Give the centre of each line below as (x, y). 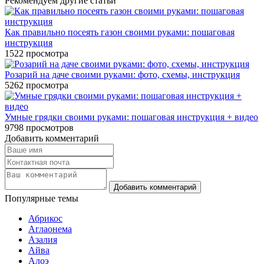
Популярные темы (42, 198)
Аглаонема (50, 229)
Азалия (43, 239)
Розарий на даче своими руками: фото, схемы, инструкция (122, 74)
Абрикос (45, 218)
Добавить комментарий (52, 138)
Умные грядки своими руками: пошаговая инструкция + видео (131, 117)
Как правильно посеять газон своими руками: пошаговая (120, 32)
